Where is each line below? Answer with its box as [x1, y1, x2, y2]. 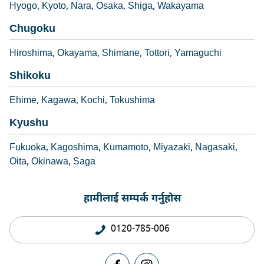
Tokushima [110, 94, 155, 107]
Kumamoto [103, 141, 148, 154]
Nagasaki [195, 141, 235, 154]
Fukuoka [9, 141, 46, 154]
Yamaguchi [174, 47, 222, 60]
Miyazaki [153, 141, 190, 154]
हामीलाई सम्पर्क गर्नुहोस [83, 192, 181, 206]
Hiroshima [9, 47, 52, 60]
